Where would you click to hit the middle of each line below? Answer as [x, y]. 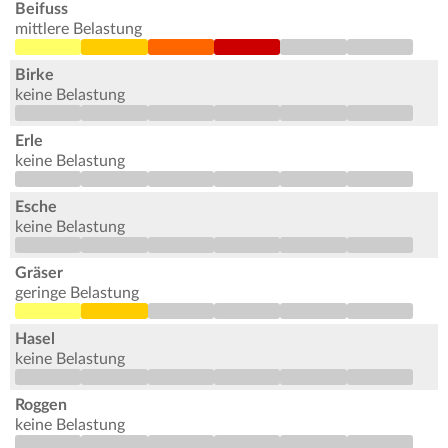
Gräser [39, 273]
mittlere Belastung [78, 29]
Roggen [41, 405]
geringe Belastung [77, 293]
